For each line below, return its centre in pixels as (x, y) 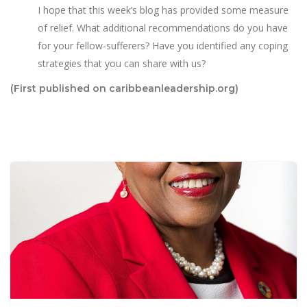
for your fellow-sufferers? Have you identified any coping (163, 46)
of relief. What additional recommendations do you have (163, 28)
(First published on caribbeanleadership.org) (124, 88)
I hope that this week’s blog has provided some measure (163, 10)
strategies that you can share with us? (122, 63)
